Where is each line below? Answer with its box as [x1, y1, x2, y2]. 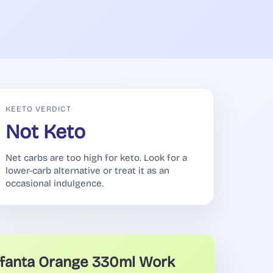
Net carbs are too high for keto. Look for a [5, 152, 187, 164]
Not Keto [5, 120, 85, 144]
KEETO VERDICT [5, 104, 72, 113]
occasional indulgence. [5, 178, 104, 190]
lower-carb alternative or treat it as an [5, 165, 169, 177]
